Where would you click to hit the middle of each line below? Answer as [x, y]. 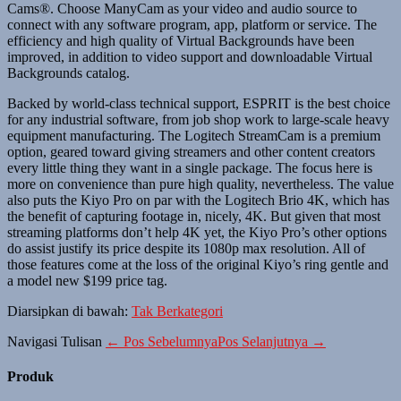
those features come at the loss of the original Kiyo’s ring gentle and [198, 265]
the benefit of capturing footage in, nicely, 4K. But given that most [194, 217]
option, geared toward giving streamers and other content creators [191, 152]
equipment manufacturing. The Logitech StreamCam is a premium [194, 136]
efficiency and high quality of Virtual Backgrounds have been [181, 41]
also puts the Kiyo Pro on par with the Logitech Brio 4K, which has [198, 200]
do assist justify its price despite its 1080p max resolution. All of [186, 249]
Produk [30, 377]
